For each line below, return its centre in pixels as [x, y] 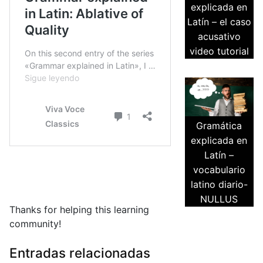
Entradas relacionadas [80, 253]
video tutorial [219, 51]
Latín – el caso [219, 22]
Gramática [219, 126]
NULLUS [219, 199]
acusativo [219, 37]
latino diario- [219, 185]
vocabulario [219, 170]
